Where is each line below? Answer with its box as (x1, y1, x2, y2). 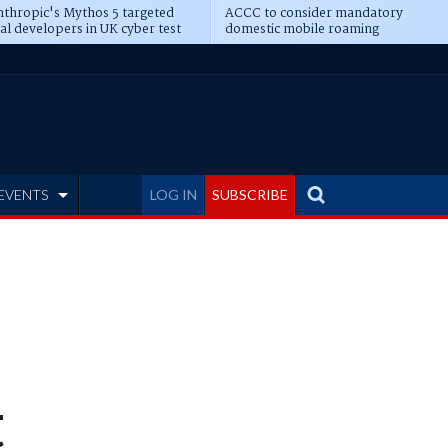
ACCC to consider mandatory (224, 3, 403, 24)
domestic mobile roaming (224, 19, 379, 40)
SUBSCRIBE (212, 186, 288, 203)
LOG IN (150, 186, 197, 203)
